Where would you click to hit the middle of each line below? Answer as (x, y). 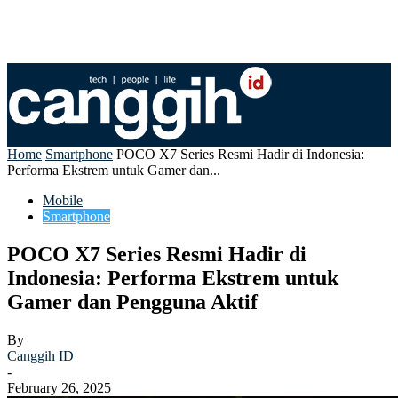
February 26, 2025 (59, 387)
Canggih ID (40, 355)
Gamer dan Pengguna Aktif (132, 302)
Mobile (63, 200)
